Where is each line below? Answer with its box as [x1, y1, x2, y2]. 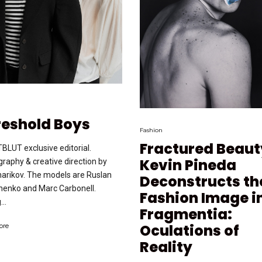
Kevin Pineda [140, 155, 236, 175]
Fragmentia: [140, 204, 232, 224]
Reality [140, 237, 192, 257]
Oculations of [140, 220, 239, 240]
